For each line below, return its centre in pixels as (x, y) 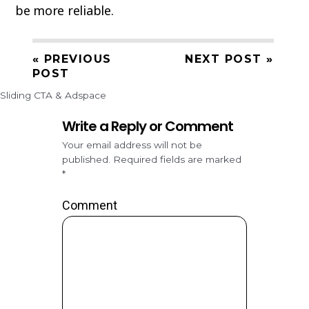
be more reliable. (64, 11)
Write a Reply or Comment (147, 126)
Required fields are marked (177, 159)
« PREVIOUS (72, 59)
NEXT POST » (229, 59)
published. (86, 159)
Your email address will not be (132, 144)
